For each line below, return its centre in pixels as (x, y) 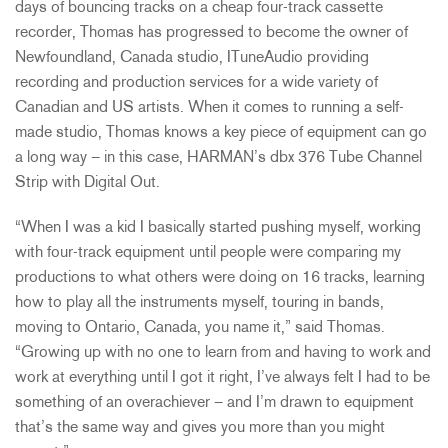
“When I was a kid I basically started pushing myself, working (218, 228)
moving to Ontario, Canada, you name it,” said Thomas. (200, 328)
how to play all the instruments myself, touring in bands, (199, 303)
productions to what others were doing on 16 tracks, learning (220, 278)
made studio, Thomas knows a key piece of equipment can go (221, 133)
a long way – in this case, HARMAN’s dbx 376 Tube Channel (218, 158)
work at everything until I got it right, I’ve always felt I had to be (222, 378)
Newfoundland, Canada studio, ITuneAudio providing (192, 58)
